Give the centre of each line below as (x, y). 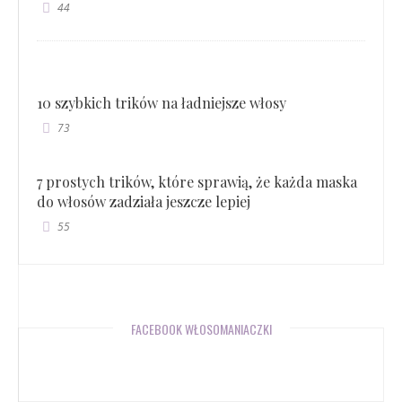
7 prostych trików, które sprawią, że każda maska (197, 181)
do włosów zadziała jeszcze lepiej (144, 201)
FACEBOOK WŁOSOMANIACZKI (201, 328)
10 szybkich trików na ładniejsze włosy (162, 102)
